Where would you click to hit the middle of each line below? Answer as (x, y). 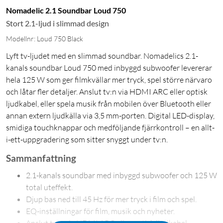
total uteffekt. (49, 187)
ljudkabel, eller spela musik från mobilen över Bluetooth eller (109, 104)
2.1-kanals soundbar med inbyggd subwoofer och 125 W (121, 175)
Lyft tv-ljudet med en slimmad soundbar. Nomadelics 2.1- (102, 56)
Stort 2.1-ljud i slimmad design (57, 23)
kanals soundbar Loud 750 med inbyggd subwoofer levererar (109, 68)
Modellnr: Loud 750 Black (45, 39)
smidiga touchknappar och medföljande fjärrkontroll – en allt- (110, 128)
